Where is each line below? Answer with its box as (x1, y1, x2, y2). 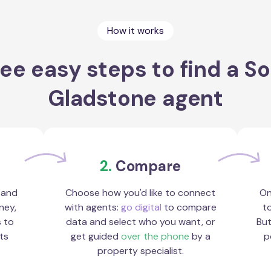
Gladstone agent (48, 84, 223, 113)
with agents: (64, 201, 121, 214)
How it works (107, 24, 164, 37)
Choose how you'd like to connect (65, 186, 215, 199)
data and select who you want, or (65, 215, 215, 228)
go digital (120, 201, 162, 214)
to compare (161, 201, 217, 214)
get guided (70, 230, 121, 243)
